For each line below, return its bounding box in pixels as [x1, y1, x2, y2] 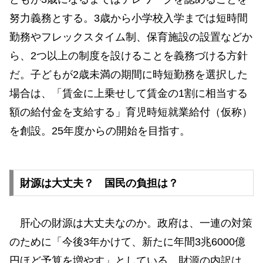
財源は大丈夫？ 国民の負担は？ [19, 177, 178, 189]
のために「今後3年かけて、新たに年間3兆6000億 [9, 235, 245, 248]
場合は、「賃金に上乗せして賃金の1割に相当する [9, 87, 248, 99]
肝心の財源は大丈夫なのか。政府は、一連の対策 [9, 217, 252, 229]
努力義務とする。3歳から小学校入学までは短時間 [9, 12, 248, 24]
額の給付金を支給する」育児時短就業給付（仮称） [9, 106, 252, 118]
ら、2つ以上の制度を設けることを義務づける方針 [9, 49, 248, 62]
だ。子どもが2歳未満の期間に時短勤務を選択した [9, 68, 248, 80]
